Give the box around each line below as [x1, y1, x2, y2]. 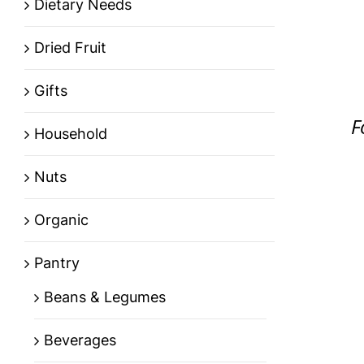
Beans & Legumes [44, 288, 166, 306]
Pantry [34, 254, 80, 272]
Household [34, 125, 107, 143]
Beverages [44, 331, 116, 349]
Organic [34, 211, 89, 229]
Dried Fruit [34, 39, 106, 57]
